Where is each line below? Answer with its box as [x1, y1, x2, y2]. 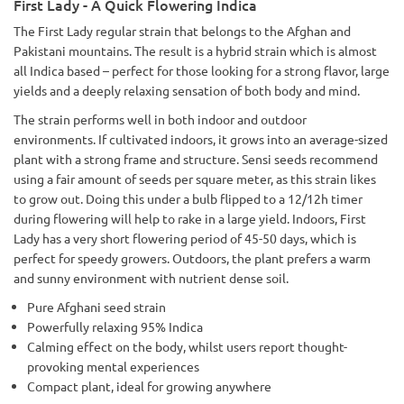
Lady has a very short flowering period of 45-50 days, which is [14, 230, 356, 246]
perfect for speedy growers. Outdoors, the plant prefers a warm [14, 250, 371, 266]
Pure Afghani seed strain [27, 298, 166, 315]
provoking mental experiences [27, 358, 199, 374]
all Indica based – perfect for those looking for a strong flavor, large [14, 62, 390, 78]
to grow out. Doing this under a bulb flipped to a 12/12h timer [14, 190, 363, 207]
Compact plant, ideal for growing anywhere [27, 378, 271, 394]
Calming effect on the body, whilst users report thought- [27, 338, 347, 354]
